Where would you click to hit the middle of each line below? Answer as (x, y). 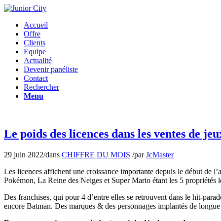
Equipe (35, 52)
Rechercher (41, 87)
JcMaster (160, 154)
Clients (35, 43)
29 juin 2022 (24, 154)
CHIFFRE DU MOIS (96, 154)
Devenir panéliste (51, 69)
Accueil (36, 25)
